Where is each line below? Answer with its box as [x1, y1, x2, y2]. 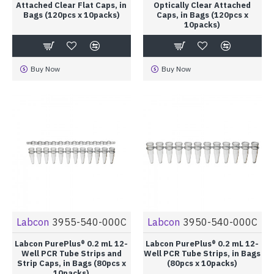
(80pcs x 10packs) [167, 258, 238, 269]
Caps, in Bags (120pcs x [156, 10, 248, 21]
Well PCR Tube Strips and [21, 248, 122, 259]
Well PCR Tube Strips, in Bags [144, 248, 261, 259]
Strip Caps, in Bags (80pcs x [17, 258, 126, 269]
